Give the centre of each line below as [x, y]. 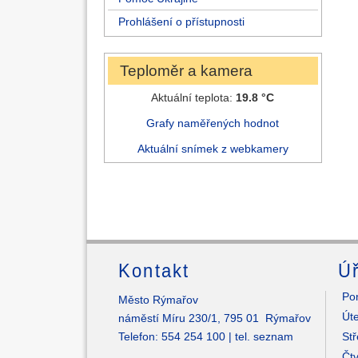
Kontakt [154, 271]
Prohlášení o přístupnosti [181, 22]
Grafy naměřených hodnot [213, 123]
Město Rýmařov [158, 300]
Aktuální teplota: [194, 97]
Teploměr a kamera [186, 71]
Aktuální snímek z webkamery [213, 149]
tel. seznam [264, 336]
